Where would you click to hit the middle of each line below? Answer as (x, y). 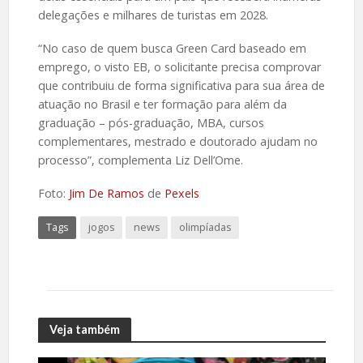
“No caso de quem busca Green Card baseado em (172, 48)
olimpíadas (205, 228)
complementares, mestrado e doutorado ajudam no (177, 141)
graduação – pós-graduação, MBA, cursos (151, 122)
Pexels (181, 193)
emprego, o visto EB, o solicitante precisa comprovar (179, 66)
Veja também (84, 329)
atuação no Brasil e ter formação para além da (162, 104)
